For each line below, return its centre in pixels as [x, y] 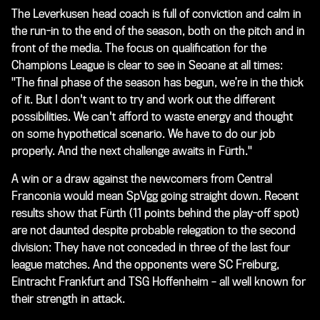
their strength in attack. [68, 299]
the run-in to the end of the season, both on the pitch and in [158, 31]
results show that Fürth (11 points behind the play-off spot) [155, 213]
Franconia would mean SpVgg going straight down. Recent [155, 196]
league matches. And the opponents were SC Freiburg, [145, 264]
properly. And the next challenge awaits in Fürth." [132, 151]
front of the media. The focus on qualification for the [139, 48]
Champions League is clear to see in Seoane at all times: [147, 65]
